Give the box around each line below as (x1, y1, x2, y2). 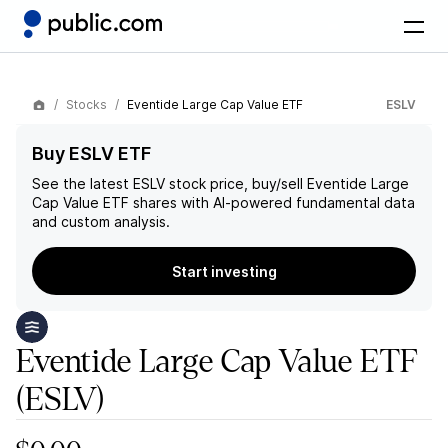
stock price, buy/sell (165, 175, 303, 192)
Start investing (171, 262, 277, 280)
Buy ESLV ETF (32, 143, 151, 164)
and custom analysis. (32, 213, 170, 230)
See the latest (32, 175, 133, 192)
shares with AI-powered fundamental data (129, 194, 415, 211)
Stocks (66, 96, 107, 112)
